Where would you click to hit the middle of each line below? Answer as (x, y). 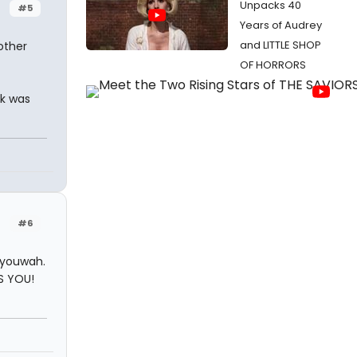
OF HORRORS (273, 65)
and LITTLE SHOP (280, 45)
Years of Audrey (281, 25)
